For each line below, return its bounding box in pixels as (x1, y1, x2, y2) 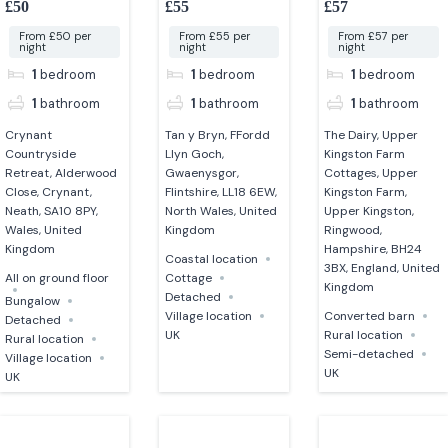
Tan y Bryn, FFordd (164, 126, 270, 143)
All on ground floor (5, 269, 110, 286)
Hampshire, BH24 (323, 240, 422, 257)
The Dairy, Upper (323, 126, 418, 143)
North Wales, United (164, 202, 277, 219)
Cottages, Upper (323, 164, 418, 181)
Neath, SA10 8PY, (5, 202, 99, 219)
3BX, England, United (323, 259, 440, 276)
